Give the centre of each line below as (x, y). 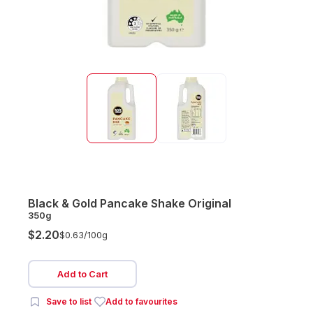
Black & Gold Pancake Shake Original (130, 203)
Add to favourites (141, 301)
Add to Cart (82, 274)
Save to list (69, 301)
